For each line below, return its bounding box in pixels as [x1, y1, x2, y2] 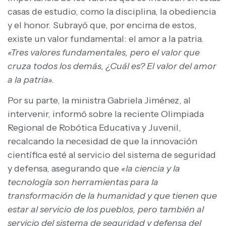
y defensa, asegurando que [8, 162, 121, 174]
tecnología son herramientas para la [8, 176, 158, 188]
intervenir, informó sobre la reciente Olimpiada [8, 108, 204, 120]
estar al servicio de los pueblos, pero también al [8, 203, 204, 215]
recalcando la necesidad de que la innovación [8, 135, 197, 147]
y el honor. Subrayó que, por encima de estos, [8, 19, 197, 31]
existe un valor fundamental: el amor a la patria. [8, 33, 204, 44]
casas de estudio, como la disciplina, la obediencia [8, 6, 216, 17]
